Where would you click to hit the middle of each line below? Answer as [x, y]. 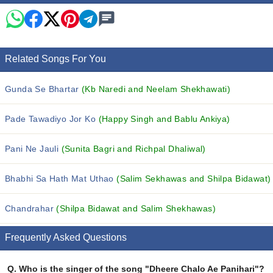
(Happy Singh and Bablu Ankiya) [164, 119]
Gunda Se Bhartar [43, 89]
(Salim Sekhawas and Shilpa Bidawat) [194, 179]
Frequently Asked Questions [66, 237]
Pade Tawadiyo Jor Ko [52, 119]
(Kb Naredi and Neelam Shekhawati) [156, 89]
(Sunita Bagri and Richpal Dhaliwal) [133, 149]
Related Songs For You [55, 59]
